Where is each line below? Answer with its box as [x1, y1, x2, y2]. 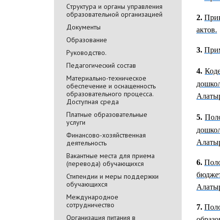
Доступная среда [66, 97, 119, 106]
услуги [66, 117, 85, 127]
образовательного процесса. [66, 89, 153, 98]
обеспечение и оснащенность [66, 81, 156, 90]
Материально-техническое [66, 73, 146, 82]
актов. [196, 25, 217, 34]
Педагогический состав [66, 60, 136, 70]
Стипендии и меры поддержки [66, 171, 159, 181]
